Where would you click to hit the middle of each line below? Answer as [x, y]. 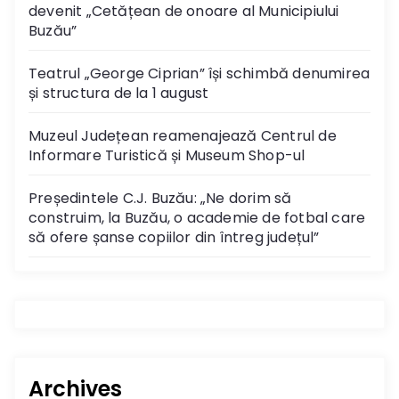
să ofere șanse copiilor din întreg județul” [174, 237]
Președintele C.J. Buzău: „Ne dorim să [160, 198]
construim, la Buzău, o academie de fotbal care [197, 217]
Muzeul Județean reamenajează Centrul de [183, 135]
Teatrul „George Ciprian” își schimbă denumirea [199, 73]
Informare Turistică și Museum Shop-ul [167, 155]
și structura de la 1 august [119, 93]
